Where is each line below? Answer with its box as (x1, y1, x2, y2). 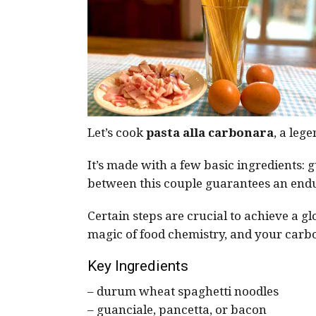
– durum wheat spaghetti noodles (87, 284, 279, 298)
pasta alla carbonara (146, 126, 274, 140)
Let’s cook (87, 126, 146, 140)
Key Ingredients (87, 257, 188, 274)
